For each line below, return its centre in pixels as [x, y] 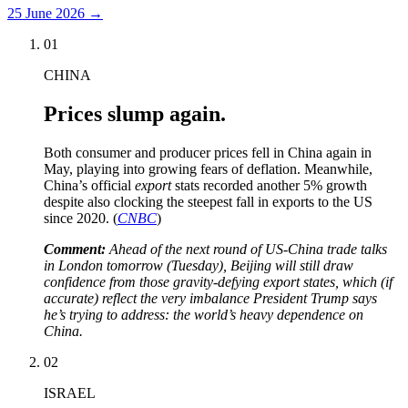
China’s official [89, 185]
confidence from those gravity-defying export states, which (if [218, 281]
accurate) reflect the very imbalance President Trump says [210, 298]
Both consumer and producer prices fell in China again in [208, 152]
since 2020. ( [81, 218]
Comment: [76, 249]
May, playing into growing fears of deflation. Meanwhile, [208, 168]
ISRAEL [70, 393]
